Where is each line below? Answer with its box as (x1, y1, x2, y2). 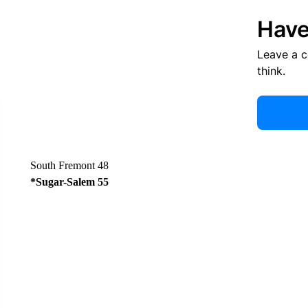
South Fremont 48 (30, 159, 109, 171)
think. (256, 64, 285, 78)
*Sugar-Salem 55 (30, 176, 109, 188)
